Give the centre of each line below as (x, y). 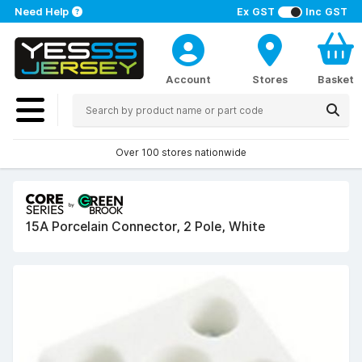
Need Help (42, 11)
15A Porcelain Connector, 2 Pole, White (145, 227)
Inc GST (326, 11)
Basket (335, 79)
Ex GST (256, 11)
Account (188, 79)
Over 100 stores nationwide (181, 152)
